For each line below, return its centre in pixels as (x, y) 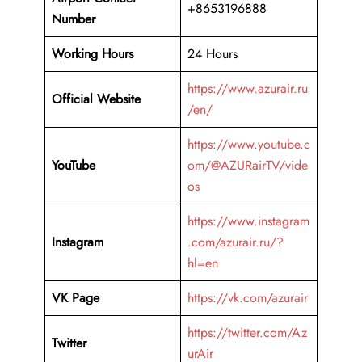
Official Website (98, 99)
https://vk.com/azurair (248, 298)
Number (74, 19)
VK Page (78, 298)
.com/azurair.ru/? (236, 242)
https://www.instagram (248, 221)
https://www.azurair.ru (248, 89)
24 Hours (213, 54)
